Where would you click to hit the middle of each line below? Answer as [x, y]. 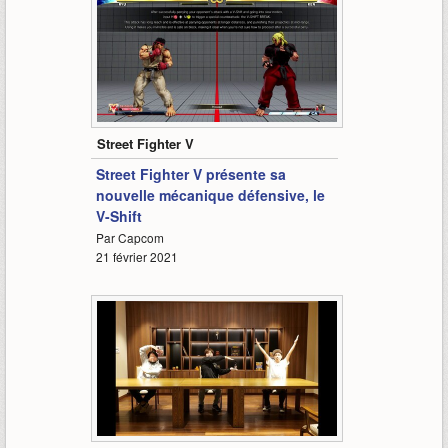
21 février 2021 [136, 257]
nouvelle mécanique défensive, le [210, 195]
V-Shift [118, 216]
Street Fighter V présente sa [190, 174]
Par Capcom [129, 238]
